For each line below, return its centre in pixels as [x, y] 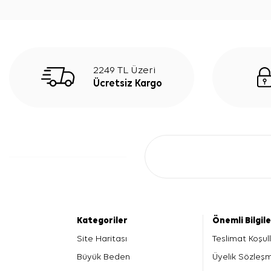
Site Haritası [102, 238]
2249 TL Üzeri [125, 70]
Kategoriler [102, 220]
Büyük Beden [103, 256]
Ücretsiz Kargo [128, 83]
